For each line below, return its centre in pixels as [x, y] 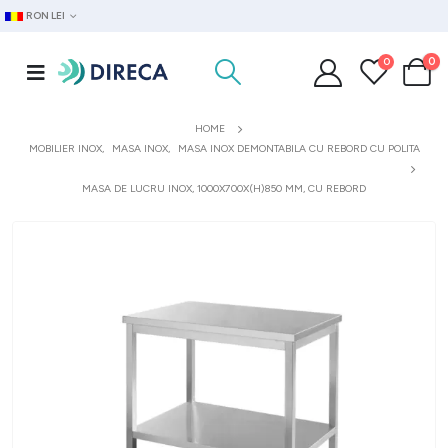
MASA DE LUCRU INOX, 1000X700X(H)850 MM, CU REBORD [224, 188]
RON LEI [46, 15]
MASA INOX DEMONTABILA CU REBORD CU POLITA [298, 148]
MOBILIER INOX [65, 148]
